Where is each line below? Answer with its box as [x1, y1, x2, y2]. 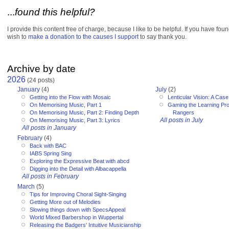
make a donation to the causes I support [28, 33, 139, 40]
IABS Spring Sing [30, 150, 72, 157]
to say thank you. [139, 33, 187, 40]
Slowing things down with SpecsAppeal [30, 207, 125, 213]
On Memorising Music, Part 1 [30, 102, 102, 108]
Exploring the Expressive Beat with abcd [30, 158, 129, 165]
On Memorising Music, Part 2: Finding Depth [30, 109, 139, 116]
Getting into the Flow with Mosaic [30, 94, 111, 101]
